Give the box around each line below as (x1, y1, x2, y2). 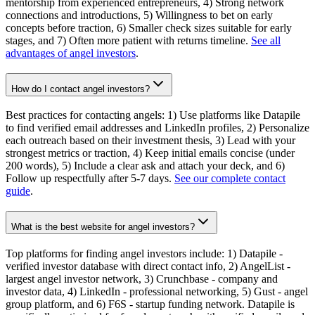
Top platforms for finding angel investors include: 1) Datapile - (6, 247, 283, 259)
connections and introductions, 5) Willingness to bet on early (6, 9, 273, 22)
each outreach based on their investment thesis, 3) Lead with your (6, 134, 295, 147)
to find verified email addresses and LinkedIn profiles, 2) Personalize (6, 122, 309, 134)
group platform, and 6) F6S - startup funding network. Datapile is (6, 297, 295, 310)
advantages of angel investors (6, 47, 136, 60)
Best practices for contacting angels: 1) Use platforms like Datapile (6, 109, 300, 122)
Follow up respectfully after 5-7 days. (6, 172, 174, 185)
